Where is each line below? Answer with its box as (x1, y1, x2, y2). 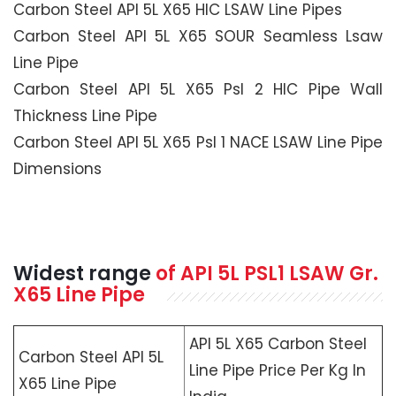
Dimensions (13, 158, 102, 180)
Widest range (13, 260, 156, 288)
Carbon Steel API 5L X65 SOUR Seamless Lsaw (13, 26, 383, 48)
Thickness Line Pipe (13, 105, 157, 127)
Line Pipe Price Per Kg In (189, 360, 366, 382)
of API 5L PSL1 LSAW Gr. (156, 260, 378, 288)
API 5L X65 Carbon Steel (189, 333, 367, 355)
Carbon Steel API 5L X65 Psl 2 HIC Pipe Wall (13, 79, 383, 101)
